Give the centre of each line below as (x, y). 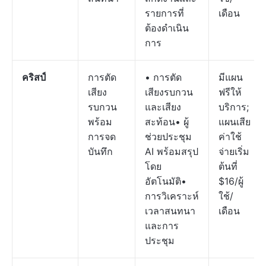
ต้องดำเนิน (167, 28)
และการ (162, 226)
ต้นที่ (228, 166)
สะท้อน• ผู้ (167, 122)
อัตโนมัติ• (166, 181)
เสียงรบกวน (169, 92)
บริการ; (234, 107)
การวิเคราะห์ (172, 196)
